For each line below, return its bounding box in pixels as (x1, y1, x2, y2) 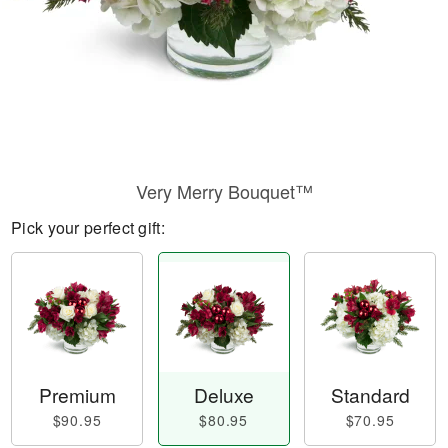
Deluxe (193, 381, 254, 409)
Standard (330, 381, 410, 409)
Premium (38, 381, 116, 409)
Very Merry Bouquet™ (135, 178, 313, 204)
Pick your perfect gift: (11, 216, 165, 239)
